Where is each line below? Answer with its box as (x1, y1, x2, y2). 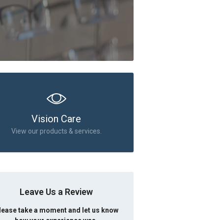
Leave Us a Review (20, 187, 93, 197)
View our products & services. (11, 127, 102, 135)
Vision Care (31, 113, 82, 125)
